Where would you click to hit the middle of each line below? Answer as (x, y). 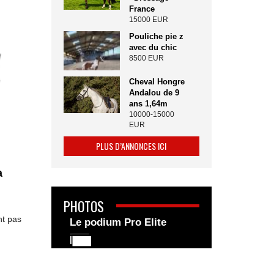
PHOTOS (83, 206)
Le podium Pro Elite (118, 223)
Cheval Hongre (157, 82)
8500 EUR (147, 58)
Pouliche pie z (157, 37)
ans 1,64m (149, 104)
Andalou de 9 (154, 93)
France (142, 9)
